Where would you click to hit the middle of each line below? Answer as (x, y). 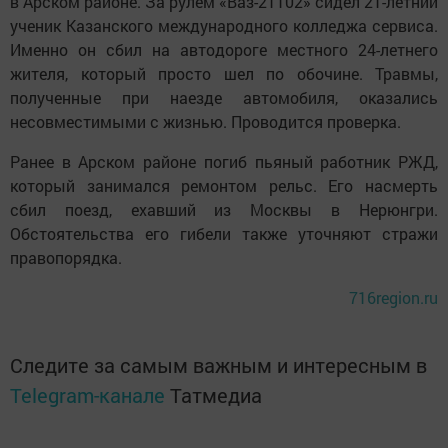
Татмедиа (216, 394)
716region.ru (393, 297)
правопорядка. (66, 257)
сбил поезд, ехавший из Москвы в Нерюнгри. (224, 209)
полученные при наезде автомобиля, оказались (224, 97)
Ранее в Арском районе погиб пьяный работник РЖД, (224, 161)
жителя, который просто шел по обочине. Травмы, (224, 73)
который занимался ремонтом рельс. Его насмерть (224, 185)
